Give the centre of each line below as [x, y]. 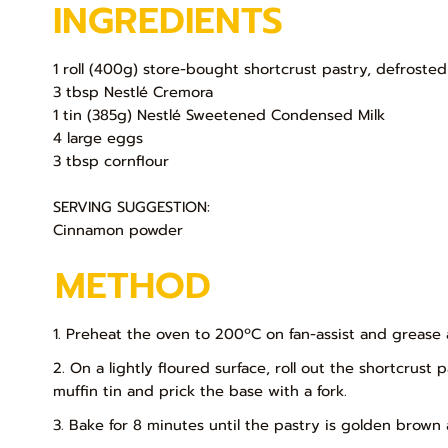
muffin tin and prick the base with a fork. [199, 390]
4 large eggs [98, 138]
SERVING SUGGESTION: [132, 207]
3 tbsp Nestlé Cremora [133, 92]
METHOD [133, 286]
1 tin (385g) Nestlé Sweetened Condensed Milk [219, 115]
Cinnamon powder [118, 230]
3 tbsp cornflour [111, 161]
